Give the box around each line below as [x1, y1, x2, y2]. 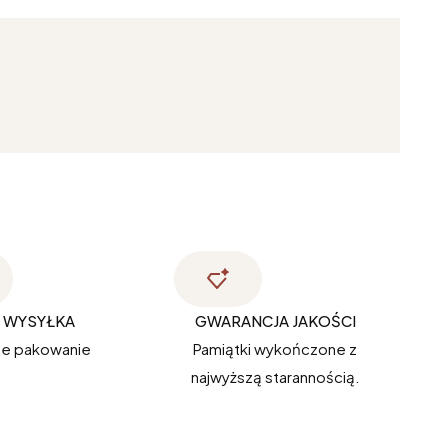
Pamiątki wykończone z [193, 339, 358, 359]
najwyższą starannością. [190, 367, 360, 387]
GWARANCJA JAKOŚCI [194, 311, 356, 331]
